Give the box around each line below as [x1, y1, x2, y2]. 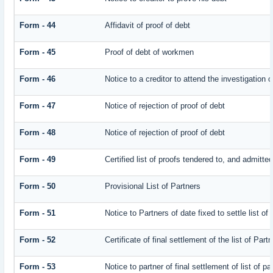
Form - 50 [19, 182, 56, 191]
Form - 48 [19, 128, 56, 138]
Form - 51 [19, 208, 56, 218]
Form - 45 [19, 48, 56, 57]
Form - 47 [19, 101, 56, 111]
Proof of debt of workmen [105, 48, 194, 57]
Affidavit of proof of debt [105, 21, 191, 30]
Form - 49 [19, 155, 56, 165]
